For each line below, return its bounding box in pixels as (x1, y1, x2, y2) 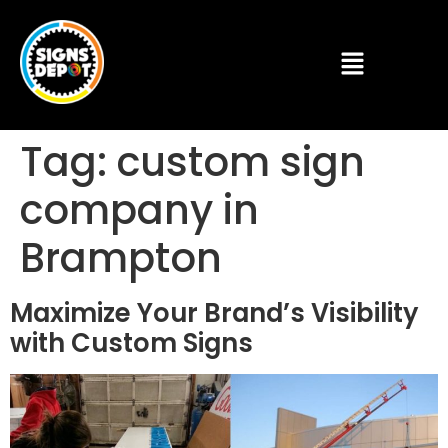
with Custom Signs (10, 325, 253, 361)
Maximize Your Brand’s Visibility (10, 295, 418, 331)
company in (20, 182, 259, 238)
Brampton (20, 230, 222, 286)
